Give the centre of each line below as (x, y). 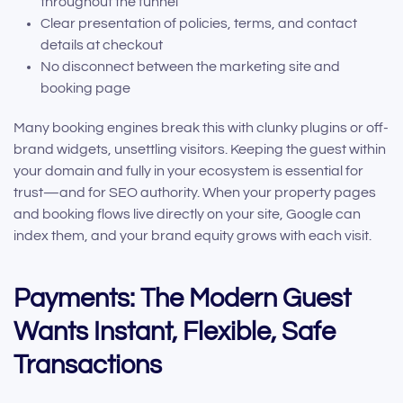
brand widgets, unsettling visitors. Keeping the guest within (200, 149)
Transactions (88, 365)
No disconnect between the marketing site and (190, 66)
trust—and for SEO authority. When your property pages (195, 192)
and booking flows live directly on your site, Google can (187, 214)
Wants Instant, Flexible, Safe (175, 331)
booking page (85, 88)
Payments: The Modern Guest (182, 298)
